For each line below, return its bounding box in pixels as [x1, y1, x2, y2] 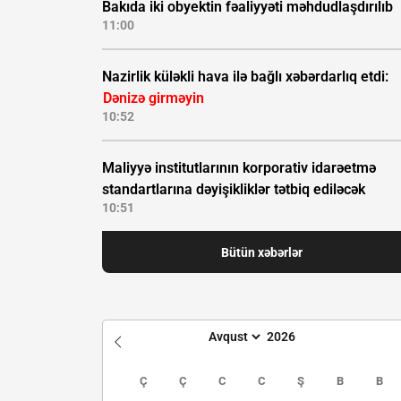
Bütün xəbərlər [220, 244, 303, 260]
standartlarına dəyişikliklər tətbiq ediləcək [102, 181, 365, 199]
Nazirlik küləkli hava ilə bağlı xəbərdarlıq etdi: [102, 68, 388, 86]
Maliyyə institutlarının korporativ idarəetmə [102, 159, 376, 177]
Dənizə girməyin [103, 90, 204, 107]
